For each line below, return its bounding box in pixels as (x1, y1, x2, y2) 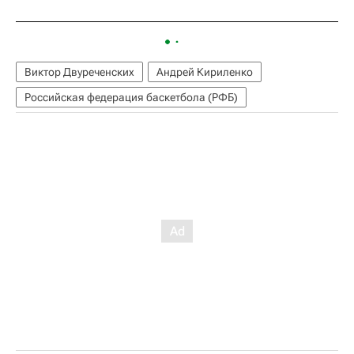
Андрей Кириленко (156, 66, 253, 79)
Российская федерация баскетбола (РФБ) (24, 91, 238, 104)
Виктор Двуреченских (24, 66, 134, 79)
